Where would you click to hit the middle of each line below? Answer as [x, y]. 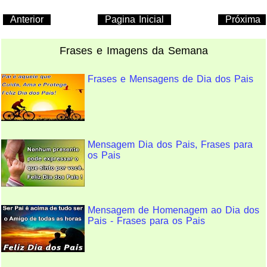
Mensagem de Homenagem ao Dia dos [173, 210]
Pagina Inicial [134, 19]
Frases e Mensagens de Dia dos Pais [170, 79]
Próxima [243, 19]
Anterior [27, 19]
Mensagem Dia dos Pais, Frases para [170, 144]
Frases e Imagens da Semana [133, 50]
